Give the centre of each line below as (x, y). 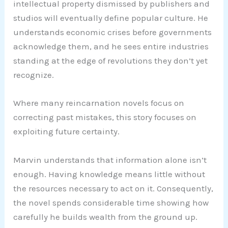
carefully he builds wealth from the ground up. (106, 217)
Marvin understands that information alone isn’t (110, 160)
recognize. (34, 75)
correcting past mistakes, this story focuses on (105, 117)
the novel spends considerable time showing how (111, 202)
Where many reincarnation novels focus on (99, 103)
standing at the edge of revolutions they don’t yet (111, 61)
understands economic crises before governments (113, 32)
